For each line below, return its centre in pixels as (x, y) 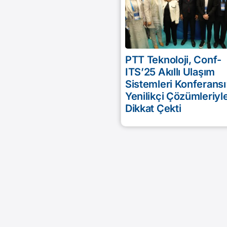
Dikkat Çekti (153, 108)
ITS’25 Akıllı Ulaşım (170, 72)
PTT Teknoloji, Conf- (173, 60)
